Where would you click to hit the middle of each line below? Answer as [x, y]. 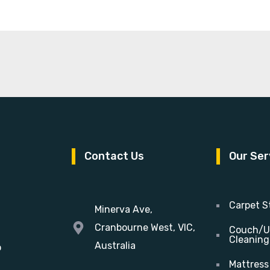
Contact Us [114, 156]
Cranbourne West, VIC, [145, 228]
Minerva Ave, [123, 209]
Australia [115, 246]
